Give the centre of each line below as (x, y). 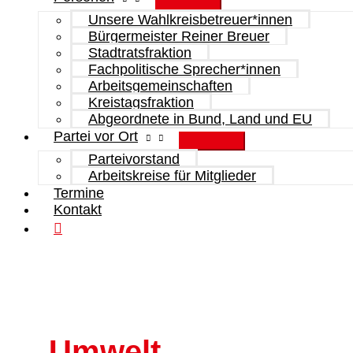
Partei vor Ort (96, 136)
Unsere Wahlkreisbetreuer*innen (190, 20)
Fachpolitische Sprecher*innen (184, 69)
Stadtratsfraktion (140, 53)
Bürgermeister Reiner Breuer (179, 36)
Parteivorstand (134, 159)
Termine (79, 193)
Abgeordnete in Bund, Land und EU (200, 119)
